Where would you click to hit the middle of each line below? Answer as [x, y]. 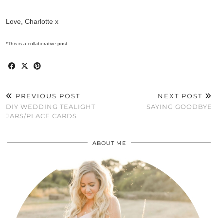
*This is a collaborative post [36, 43]
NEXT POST [181, 96]
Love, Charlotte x [32, 21]
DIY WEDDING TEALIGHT [51, 106]
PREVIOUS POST [47, 96]
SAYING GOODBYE [179, 106]
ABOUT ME [109, 143]
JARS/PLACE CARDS [41, 116]
